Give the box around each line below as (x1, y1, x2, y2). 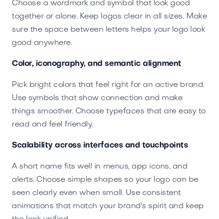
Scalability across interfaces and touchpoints (12, 141, 188, 150)
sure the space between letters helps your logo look (12, 25, 205, 34)
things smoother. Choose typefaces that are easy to (12, 107, 206, 115)
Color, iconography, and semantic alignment (12, 60, 181, 68)
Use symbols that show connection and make (12, 94, 183, 102)
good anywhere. (12, 39, 72, 47)
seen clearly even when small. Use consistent (12, 189, 181, 197)
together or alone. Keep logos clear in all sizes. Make (12, 12, 207, 21)
